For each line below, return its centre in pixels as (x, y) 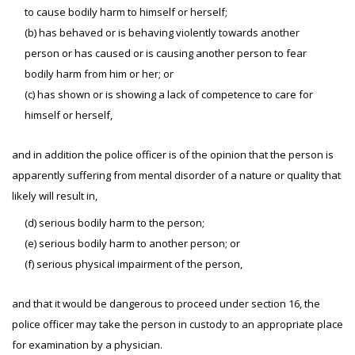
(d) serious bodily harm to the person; (115, 223)
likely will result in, (55, 196)
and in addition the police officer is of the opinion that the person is (173, 155)
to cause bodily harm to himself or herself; (126, 12)
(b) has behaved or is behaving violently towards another (162, 32)
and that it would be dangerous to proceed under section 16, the (166, 303)
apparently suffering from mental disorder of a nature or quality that (176, 175)
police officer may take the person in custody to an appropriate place (177, 324)
